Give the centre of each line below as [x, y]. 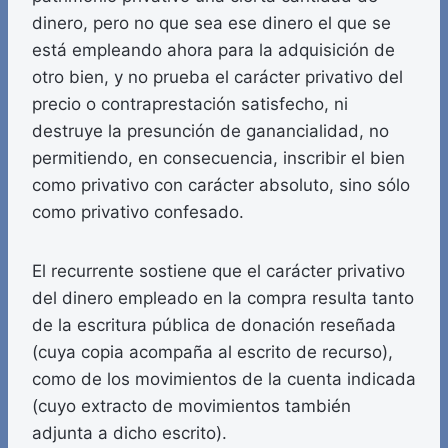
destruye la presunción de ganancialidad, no [210, 131]
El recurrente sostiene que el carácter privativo [218, 271]
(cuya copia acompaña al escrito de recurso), [212, 352]
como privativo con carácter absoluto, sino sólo [221, 185]
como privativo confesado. [138, 212]
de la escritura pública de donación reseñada [214, 325]
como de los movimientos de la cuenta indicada [224, 379]
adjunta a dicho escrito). [129, 433]
